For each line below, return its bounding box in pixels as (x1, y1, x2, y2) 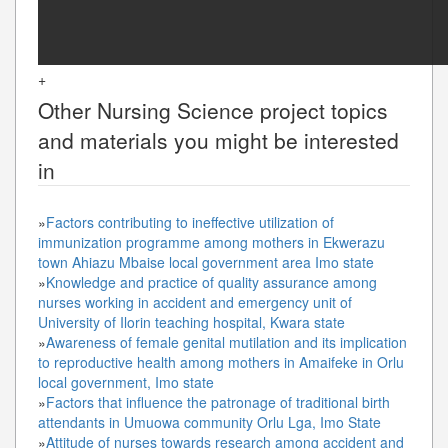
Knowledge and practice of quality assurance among (46, 271, 377, 292)
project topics (254, 94, 388, 125)
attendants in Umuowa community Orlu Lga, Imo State (38, 411, 381, 432)
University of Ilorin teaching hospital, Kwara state (38, 311, 345, 332)
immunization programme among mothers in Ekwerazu (38, 231, 385, 252)
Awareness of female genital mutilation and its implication (46, 331, 407, 352)
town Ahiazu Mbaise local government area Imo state (38, 251, 374, 272)
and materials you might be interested (38, 124, 399, 155)
